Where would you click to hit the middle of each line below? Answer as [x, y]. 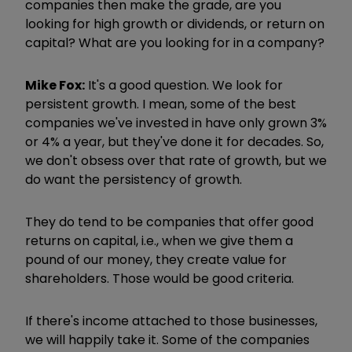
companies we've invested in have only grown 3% [176, 123]
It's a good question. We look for [184, 85]
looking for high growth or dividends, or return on [175, 24]
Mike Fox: [55, 85]
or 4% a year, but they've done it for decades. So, [174, 141]
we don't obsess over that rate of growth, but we [176, 160]
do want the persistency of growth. [134, 179]
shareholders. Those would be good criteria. [159, 278]
